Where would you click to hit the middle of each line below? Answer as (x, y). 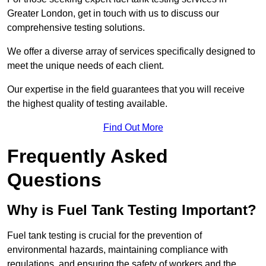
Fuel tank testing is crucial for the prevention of (104, 236)
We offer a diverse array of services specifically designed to (131, 52)
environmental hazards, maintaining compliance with (118, 250)
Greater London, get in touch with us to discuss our (113, 14)
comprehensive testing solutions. (76, 28)
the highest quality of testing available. (87, 104)
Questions (54, 180)
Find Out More (133, 128)
